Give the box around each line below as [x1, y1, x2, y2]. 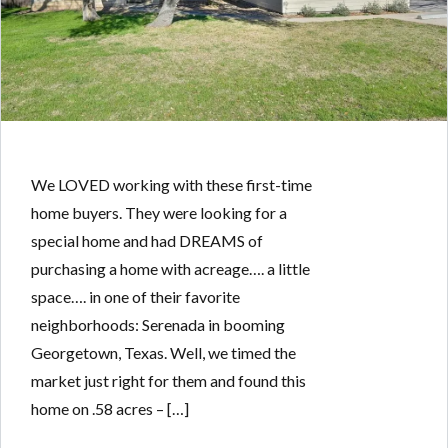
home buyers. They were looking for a [31, 202, 287, 222]
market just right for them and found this [31, 370, 306, 390]
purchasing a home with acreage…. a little [31, 258, 310, 278]
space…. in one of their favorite [31, 286, 240, 306]
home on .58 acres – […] [31, 398, 189, 418]
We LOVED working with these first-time [31, 174, 312, 194]
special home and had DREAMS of [31, 230, 263, 250]
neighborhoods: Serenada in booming [31, 314, 285, 334]
